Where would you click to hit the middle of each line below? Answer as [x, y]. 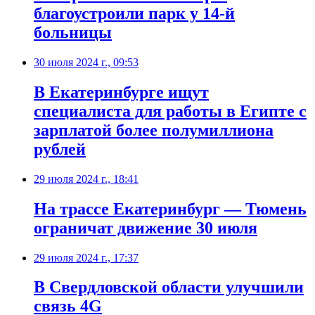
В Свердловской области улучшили [169, 287]
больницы [73, 33]
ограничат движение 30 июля [146, 227]
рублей [60, 149]
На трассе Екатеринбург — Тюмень [170, 208]
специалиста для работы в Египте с [170, 111]
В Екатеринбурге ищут [121, 92]
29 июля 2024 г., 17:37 [86, 257]
